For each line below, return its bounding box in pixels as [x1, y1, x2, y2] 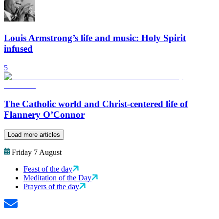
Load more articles [8, 131, 60, 139]
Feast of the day [23, 165, 72, 174]
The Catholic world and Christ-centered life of [4, 99, 188, 109]
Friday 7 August [12, 148, 62, 157]
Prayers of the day [23, 182, 79, 191]
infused [4, 44, 33, 54]
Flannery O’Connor [4, 109, 85, 120]
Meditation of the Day [23, 174, 91, 182]
